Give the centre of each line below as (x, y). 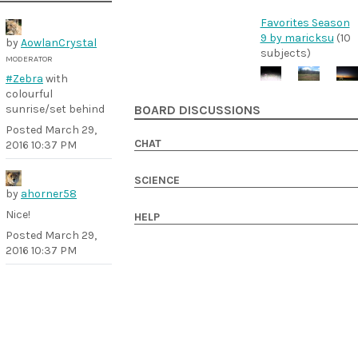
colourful (29, 94)
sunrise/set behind (55, 109)
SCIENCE (157, 181)
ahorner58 (49, 194)
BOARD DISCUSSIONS (197, 111)
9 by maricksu (297, 38)
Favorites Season (305, 22)
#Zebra (24, 79)
